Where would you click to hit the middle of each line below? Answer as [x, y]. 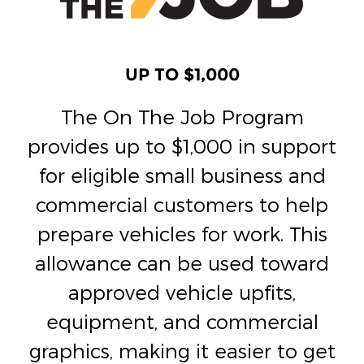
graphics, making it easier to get [182, 350]
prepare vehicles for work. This [182, 233]
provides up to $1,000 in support [182, 145]
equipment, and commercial [182, 321]
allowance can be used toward [182, 262]
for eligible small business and [182, 175]
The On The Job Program [182, 116]
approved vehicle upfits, [182, 292]
